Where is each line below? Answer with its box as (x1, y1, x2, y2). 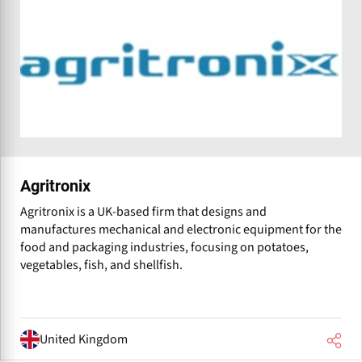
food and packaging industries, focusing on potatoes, (20, 238, 309, 257)
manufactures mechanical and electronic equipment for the (20, 221, 342, 239)
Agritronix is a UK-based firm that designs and (20, 203, 267, 221)
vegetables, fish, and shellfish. (20, 256, 183, 275)
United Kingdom (40, 330, 128, 348)
